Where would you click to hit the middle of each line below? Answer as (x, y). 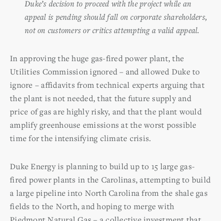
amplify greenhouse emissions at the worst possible (103, 125)
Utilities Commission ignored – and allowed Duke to (105, 71)
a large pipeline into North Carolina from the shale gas (109, 193)
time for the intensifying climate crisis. (81, 138)
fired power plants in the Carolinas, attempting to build (110, 179)
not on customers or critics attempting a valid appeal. (112, 30)
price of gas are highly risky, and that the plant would (106, 111)
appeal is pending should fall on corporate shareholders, (116, 17)
